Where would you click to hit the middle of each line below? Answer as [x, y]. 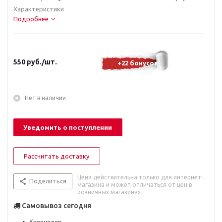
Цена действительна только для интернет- [140, 177]
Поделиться [48, 181]
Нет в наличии [45, 98]
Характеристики [39, 9]
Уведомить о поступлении [68, 127]
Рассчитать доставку [56, 156]
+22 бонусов [138, 63]
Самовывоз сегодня [56, 206]
